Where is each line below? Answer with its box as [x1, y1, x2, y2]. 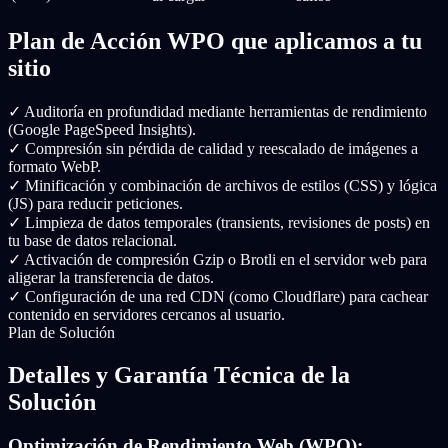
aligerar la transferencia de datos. [8, 268, 214, 286]
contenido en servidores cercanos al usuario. [8, 305, 285, 323]
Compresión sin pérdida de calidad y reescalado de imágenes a [25, 139, 418, 157]
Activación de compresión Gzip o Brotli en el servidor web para [24, 250, 427, 268]
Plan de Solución [8, 323, 115, 341]
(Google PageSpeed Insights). [8, 120, 196, 138]
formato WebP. [8, 157, 101, 175]
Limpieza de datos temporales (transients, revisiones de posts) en [25, 213, 430, 231]
